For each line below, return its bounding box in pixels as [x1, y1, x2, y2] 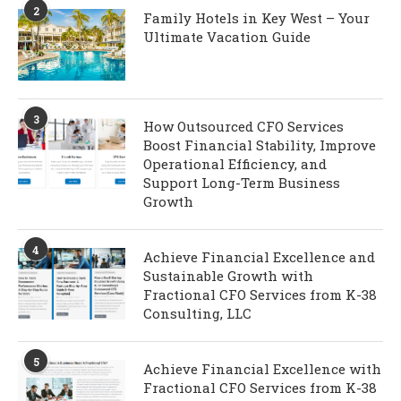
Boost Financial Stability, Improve [143, 136, 376, 155]
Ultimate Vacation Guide [143, 28, 311, 47]
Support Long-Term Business [143, 174, 340, 192]
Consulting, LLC [143, 304, 252, 323]
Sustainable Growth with [143, 267, 313, 286]
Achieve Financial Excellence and [143, 248, 375, 267]
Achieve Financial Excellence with [143, 360, 381, 379]
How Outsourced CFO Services [143, 117, 344, 136]
